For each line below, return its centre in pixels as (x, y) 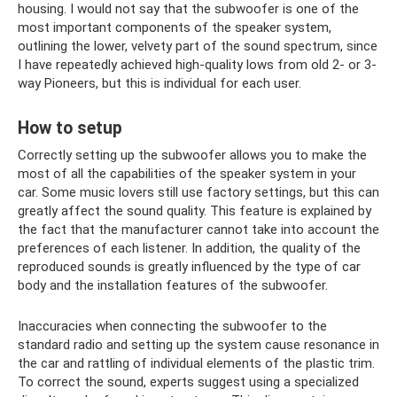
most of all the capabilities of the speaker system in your (187, 174)
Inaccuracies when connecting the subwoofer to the (172, 326)
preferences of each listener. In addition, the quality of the (189, 248)
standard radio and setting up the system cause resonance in (198, 345)
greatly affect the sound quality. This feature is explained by (195, 211)
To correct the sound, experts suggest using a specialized (188, 382)
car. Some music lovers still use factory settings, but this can (198, 192)
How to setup (70, 128)
